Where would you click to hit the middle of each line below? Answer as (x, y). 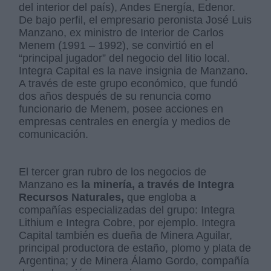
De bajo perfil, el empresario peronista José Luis (135, 20)
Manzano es (49, 185)
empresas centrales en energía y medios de (125, 122)
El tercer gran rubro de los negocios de (113, 172)
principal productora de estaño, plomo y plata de (135, 248)
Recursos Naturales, (72, 198)
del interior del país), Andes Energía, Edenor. (127, 8)
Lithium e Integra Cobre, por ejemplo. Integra (127, 223)
